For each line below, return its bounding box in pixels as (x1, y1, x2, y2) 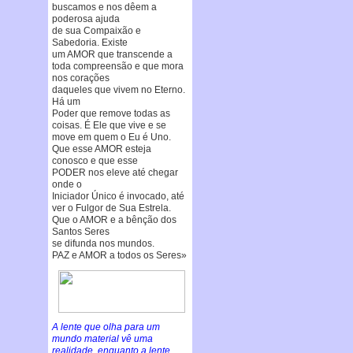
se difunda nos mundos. (51, 237, 154, 249)
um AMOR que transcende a (51, 48, 173, 60)
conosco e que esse (51, 154, 138, 166)
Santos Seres (51, 225, 110, 237)
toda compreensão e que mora (51, 60, 184, 72)
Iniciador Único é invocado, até (51, 190, 184, 202)
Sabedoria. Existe (51, 36, 128, 48)
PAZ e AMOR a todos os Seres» (51, 249, 187, 261)
